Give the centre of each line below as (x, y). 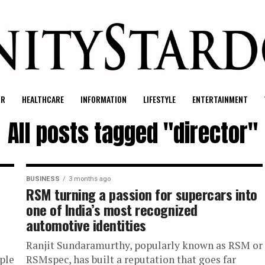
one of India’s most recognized (112, 209)
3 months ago (90, 179)
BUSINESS (43, 179)
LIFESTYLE (159, 99)
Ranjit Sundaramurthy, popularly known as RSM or (144, 245)
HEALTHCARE (43, 99)
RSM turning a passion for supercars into (142, 194)
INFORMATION (103, 99)
